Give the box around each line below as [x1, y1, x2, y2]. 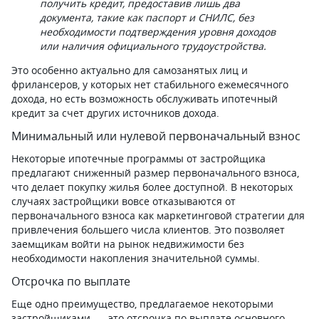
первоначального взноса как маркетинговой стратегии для [11, 209, 305, 222]
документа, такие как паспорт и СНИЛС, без [40, 11, 254, 24]
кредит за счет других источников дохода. [11, 106, 219, 120]
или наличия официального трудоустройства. [40, 39, 266, 53]
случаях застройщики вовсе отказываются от [11, 194, 236, 208]
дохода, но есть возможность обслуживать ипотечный [11, 92, 278, 105]
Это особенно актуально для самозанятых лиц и [11, 63, 248, 77]
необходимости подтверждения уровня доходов [40, 25, 276, 38]
